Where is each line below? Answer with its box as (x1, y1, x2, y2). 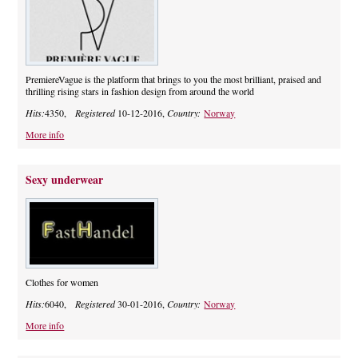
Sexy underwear (26, 171, 104, 189)
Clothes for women (26, 276, 99, 289)
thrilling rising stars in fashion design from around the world (26, 85, 255, 98)
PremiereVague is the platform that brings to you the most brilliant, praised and (26, 73, 322, 86)
